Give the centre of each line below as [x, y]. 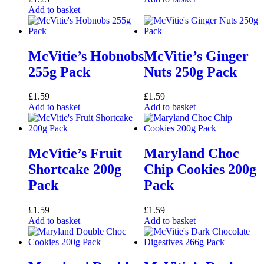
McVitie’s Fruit [75, 154]
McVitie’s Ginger [196, 56]
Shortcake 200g [75, 169]
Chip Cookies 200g [200, 169]
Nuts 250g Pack [190, 72]
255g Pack [59, 72]
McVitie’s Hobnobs [86, 56]
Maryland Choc [192, 154]
